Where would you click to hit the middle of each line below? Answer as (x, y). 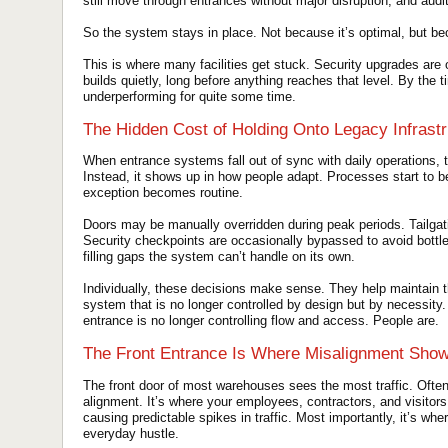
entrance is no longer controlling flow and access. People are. (261, 321)
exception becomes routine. (163, 193)
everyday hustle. (131, 433)
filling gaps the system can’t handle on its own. (219, 257)
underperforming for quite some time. (189, 96)
